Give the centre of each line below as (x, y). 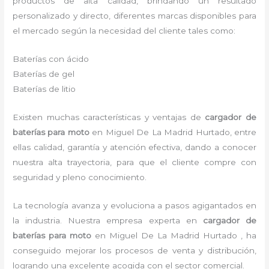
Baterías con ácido (51, 59)
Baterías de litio (44, 89)
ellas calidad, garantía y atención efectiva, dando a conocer (134, 147)
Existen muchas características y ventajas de (109, 117)
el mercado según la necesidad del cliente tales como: (124, 31)
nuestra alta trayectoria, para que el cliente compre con (134, 162)
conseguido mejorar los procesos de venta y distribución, (134, 250)
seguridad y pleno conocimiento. (80, 177)
